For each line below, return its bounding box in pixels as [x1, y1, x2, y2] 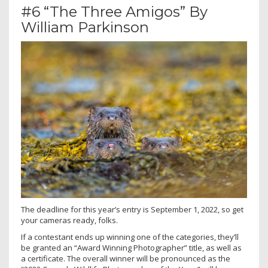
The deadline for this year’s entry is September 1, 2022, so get [21, 203, 243, 215]
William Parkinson [21, 18, 149, 36]
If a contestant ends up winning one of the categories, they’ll [21, 231, 239, 242]
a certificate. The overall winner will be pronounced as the [21, 252, 230, 264]
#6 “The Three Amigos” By [21, 2, 208, 20]
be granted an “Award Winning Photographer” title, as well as [21, 242, 242, 253]
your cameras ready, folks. [21, 214, 118, 226]
